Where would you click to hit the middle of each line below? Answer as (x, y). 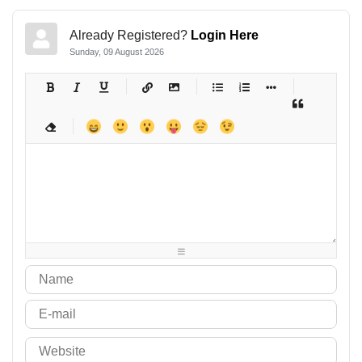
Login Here (225, 35)
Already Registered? (130, 35)
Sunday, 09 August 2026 (117, 51)
